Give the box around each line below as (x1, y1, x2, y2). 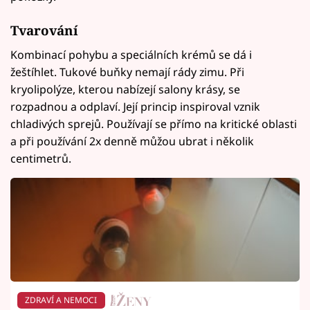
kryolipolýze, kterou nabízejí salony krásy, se (10, 82, 240, 98)
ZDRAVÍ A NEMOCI (25, 294, 98, 307)
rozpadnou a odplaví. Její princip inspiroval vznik (10, 99, 260, 115)
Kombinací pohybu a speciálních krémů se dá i (10, 47, 252, 63)
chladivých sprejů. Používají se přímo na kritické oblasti (10, 116, 297, 132)
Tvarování (10, 21, 78, 39)
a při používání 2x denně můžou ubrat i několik (10, 134, 254, 149)
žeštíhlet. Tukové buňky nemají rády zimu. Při (10, 64, 244, 80)
